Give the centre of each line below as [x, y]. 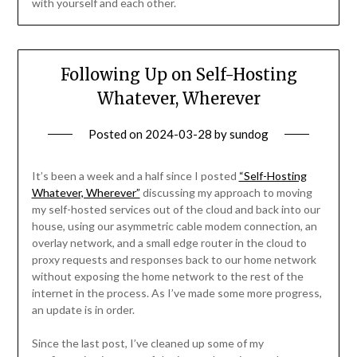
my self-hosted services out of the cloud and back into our [176, 209]
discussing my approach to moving [226, 192]
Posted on [117, 133]
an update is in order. [83, 309]
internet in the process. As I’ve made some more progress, [177, 292]
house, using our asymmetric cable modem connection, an [174, 226]
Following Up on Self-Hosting [178, 74]
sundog [249, 133]
